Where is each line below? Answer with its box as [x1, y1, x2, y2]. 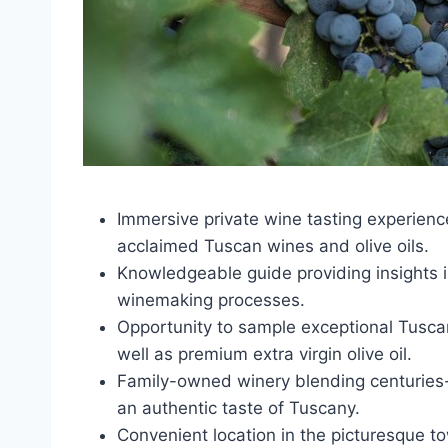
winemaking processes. [117, 290, 305, 310]
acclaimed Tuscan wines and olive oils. [117, 236, 429, 256]
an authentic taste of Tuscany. [117, 398, 360, 418]
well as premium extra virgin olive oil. [117, 344, 412, 364]
